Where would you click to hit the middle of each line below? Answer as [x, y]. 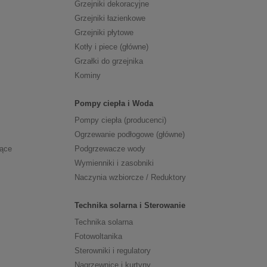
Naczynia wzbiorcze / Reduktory [130, 178]
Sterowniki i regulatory [112, 251]
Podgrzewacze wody [110, 149]
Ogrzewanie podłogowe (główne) [129, 135]
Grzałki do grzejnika [108, 61]
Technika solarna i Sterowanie [130, 206]
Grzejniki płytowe [104, 33]
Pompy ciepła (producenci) [120, 120]
